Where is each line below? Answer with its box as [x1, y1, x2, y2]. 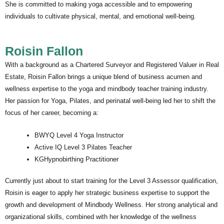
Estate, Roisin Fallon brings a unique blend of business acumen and [5, 72, 202, 80]
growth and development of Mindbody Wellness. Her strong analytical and [5, 201, 217, 208]
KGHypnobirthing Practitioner [34, 155, 118, 163]
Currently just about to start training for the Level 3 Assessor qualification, [5, 177, 218, 184]
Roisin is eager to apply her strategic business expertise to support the [5, 189, 209, 196]
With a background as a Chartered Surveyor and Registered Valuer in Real [5, 60, 219, 68]
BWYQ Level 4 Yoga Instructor [34, 131, 123, 139]
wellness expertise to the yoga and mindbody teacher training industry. [5, 84, 208, 92]
